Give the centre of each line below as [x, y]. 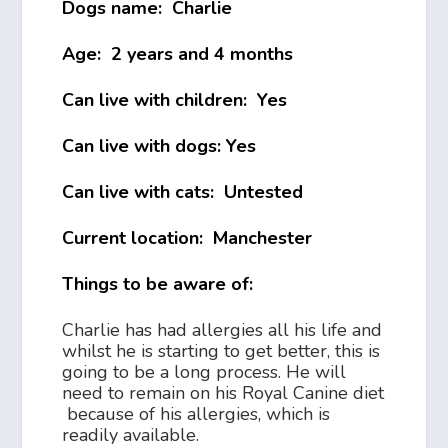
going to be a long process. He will [204, 372]
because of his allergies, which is [196, 414]
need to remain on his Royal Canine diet [223, 393]
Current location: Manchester [187, 238]
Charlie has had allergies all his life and [222, 330]
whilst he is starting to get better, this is [221, 351]
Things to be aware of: [160, 284]
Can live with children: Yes [175, 100]
